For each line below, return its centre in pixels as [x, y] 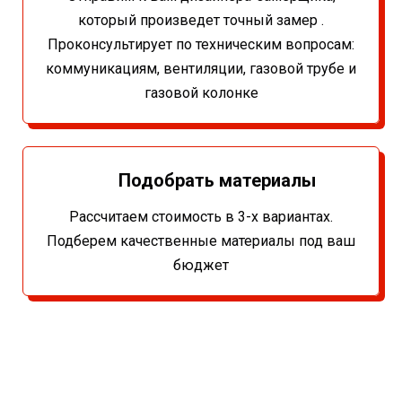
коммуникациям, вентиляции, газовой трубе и [201, 69]
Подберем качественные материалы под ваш [201, 241]
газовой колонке [201, 93]
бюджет [201, 266]
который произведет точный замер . [201, 21]
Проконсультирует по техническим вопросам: [201, 45]
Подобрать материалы [217, 181]
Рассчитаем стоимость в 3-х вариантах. [201, 217]
